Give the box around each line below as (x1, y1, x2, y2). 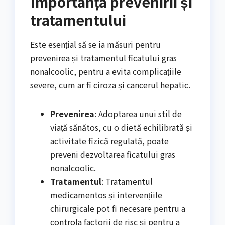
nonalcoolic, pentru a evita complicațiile (30, 65, 181, 77)
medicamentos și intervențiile (50, 188, 162, 201)
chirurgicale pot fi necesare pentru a (50, 202, 185, 214)
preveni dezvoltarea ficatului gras (50, 148, 175, 160)
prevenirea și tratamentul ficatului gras (30, 51, 177, 64)
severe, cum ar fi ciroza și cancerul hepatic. (30, 78, 190, 91)
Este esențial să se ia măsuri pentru (30, 38, 161, 50)
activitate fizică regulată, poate (50, 134, 169, 147)
